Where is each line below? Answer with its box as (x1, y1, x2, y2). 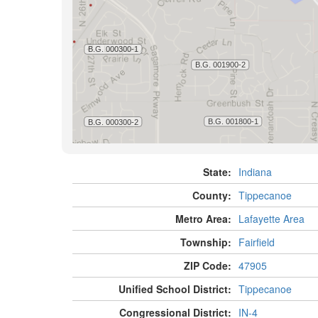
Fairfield (238, 235, 275, 250)
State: (202, 165, 231, 180)
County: (192, 188, 231, 203)
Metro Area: (175, 212, 231, 226)
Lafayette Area (238, 212, 305, 226)
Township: (180, 235, 231, 250)
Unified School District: (118, 282, 231, 297)
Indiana (238, 165, 272, 180)
